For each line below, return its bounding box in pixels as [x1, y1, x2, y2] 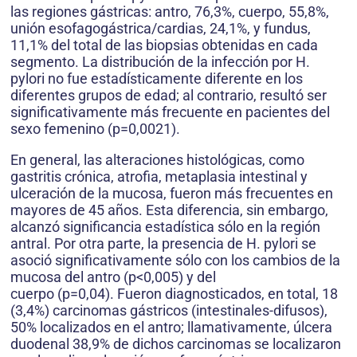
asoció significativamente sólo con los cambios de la [10, 252, 340, 269]
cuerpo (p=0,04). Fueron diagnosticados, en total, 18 [10, 285, 338, 303]
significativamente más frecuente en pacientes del [10, 104, 330, 121]
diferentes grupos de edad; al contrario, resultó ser [10, 87, 327, 104]
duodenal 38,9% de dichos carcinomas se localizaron [10, 335, 341, 353]
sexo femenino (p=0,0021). [10, 120, 180, 138]
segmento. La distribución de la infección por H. [10, 53, 310, 71]
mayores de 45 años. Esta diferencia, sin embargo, [10, 202, 328, 219]
